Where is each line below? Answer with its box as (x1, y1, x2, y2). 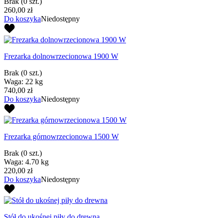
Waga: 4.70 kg (4, 157, 49, 166)
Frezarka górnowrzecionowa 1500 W (4, 132, 119, 141)
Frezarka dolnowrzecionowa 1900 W (4, 52, 118, 60)
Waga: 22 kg (4, 77, 43, 86)
